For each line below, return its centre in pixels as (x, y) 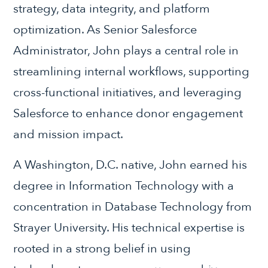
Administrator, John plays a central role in (126, 50)
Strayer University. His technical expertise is (129, 227)
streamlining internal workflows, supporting (132, 71)
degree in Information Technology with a (124, 185)
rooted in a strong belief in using (102, 248)
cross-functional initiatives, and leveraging (128, 92)
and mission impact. (68, 134)
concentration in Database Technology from (133, 206)
